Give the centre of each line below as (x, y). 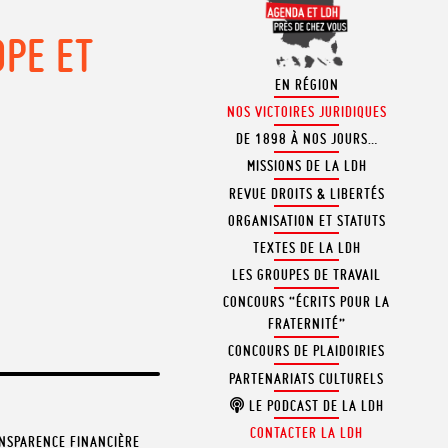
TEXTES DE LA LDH (306, 247)
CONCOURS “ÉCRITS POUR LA (307, 302)
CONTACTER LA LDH (307, 433)
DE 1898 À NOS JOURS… (306, 139)
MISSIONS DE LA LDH (306, 166)
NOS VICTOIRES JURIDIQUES (306, 111)
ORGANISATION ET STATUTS (306, 220)
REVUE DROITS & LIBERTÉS (306, 193)
